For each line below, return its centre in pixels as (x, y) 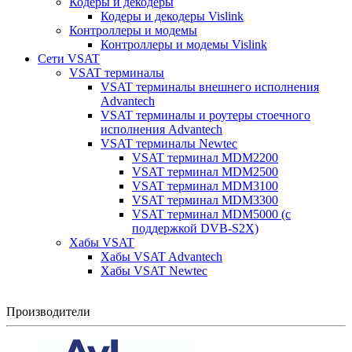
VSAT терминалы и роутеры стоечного (205, 115)
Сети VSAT (69, 59)
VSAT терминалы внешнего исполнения (210, 87)
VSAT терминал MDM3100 (205, 186)
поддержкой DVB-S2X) (195, 228)
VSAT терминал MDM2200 (205, 158)
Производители (48, 312)
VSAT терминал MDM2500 (205, 172)
